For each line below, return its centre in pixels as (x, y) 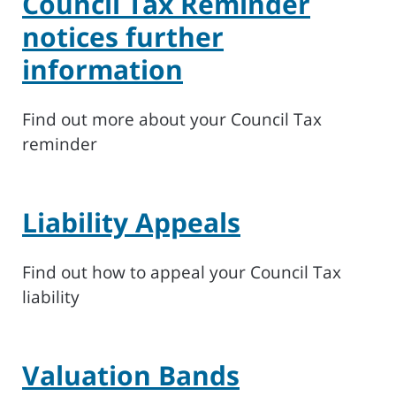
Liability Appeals (131, 222)
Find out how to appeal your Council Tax (182, 272)
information (103, 69)
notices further (123, 37)
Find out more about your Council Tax (172, 119)
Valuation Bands (131, 375)
